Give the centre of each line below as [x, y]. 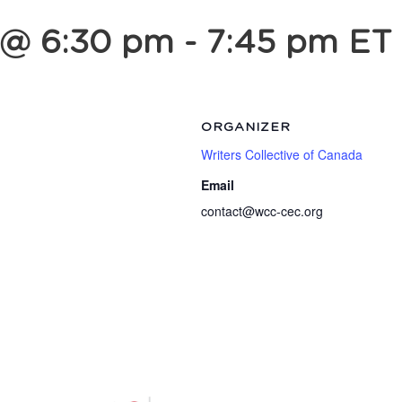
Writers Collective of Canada [282, 154]
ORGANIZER [246, 127]
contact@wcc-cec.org [262, 211]
